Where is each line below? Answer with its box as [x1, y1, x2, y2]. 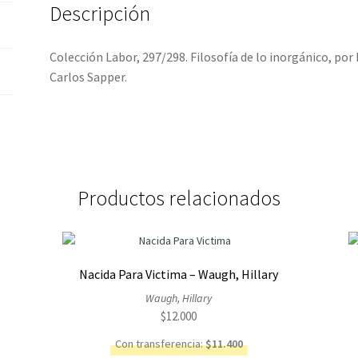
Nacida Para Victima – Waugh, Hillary [79, 266, 279, 283]
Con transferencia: [114, 336, 205, 351]
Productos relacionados [78, 185, 280, 211]
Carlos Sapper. [50, 69, 128, 86]
